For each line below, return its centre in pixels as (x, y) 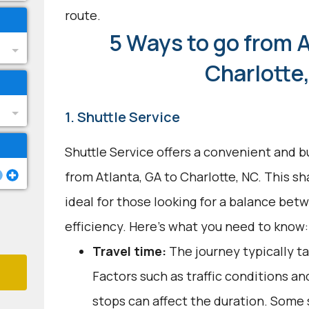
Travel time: (129, 251)
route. (82, 15)
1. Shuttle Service (122, 117)
